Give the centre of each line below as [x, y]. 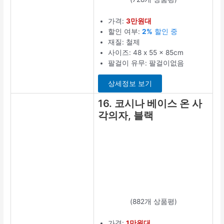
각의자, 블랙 [126, 115]
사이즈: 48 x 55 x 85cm [146, 52]
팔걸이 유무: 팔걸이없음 [146, 63]
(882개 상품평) [153, 201]
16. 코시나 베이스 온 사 [150, 103]
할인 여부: [125, 31]
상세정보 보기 [130, 84]
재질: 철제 [124, 42]
